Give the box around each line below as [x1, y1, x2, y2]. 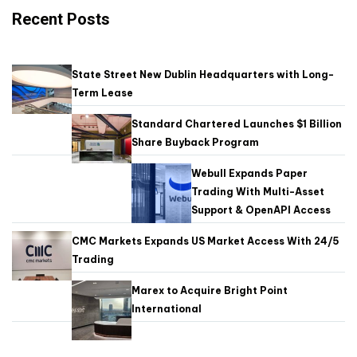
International [131, 303, 204, 315]
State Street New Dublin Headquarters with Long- [72, 69, 334, 80]
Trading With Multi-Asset [191, 186, 324, 198]
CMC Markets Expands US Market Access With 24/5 [72, 235, 339, 247]
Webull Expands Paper [191, 167, 308, 179]
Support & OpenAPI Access [191, 204, 331, 216]
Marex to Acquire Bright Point [131, 284, 288, 296]
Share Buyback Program [131, 136, 259, 148]
